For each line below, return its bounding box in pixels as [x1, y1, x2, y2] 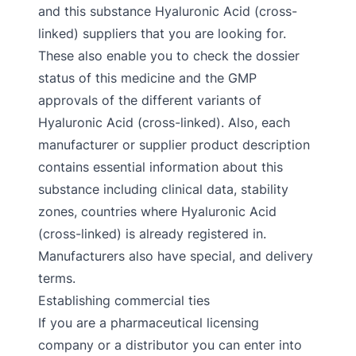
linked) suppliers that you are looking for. [38, 25, 286, 41]
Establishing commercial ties [38, 292, 210, 308]
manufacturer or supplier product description [38, 137, 310, 153]
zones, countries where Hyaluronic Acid [38, 203, 277, 219]
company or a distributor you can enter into [38, 337, 302, 353]
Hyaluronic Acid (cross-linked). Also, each [38, 114, 290, 130]
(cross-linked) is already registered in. [38, 226, 266, 242]
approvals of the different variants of [38, 92, 261, 108]
